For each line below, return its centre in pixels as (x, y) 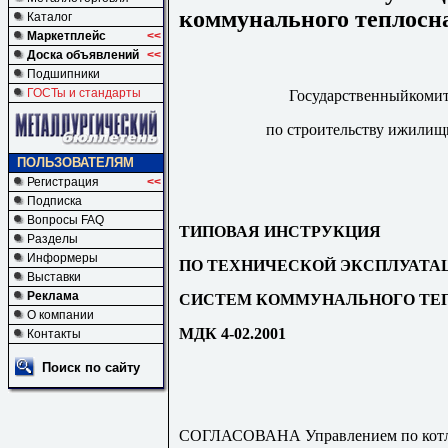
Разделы (52, 239)
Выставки (54, 277)
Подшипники (63, 74)
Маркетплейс (66, 36)
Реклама (53, 296)
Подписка (54, 201)
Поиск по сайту (91, 367)
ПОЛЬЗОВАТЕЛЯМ (75, 162)
